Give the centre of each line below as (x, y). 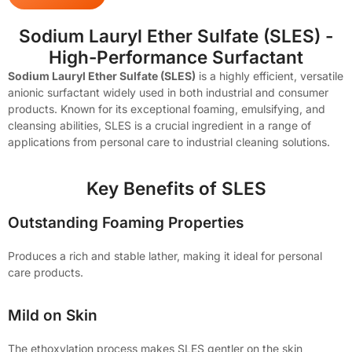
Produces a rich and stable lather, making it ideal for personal (165, 255)
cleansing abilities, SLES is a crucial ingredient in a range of (159, 126)
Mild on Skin (53, 316)
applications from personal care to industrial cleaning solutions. (169, 142)
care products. (46, 272)
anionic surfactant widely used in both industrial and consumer (168, 93)
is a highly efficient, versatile (269, 76)
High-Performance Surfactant (176, 57)
